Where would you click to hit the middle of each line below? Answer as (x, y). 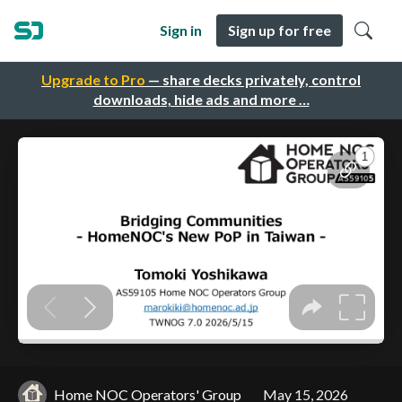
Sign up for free (280, 30)
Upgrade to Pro (93, 80)
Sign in (181, 30)
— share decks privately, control (253, 80)
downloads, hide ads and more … (201, 100)
